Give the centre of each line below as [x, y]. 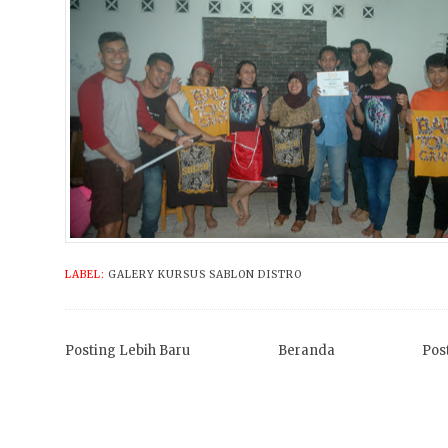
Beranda [306, 351]
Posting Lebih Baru [127, 351]
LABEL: [87, 274]
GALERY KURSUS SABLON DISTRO [205, 274]
